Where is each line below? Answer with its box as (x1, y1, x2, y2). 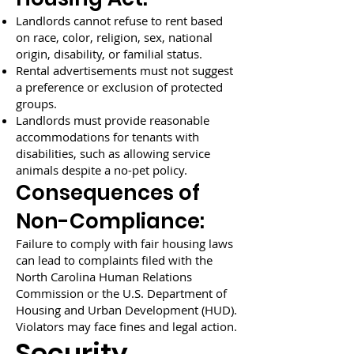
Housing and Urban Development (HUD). (16, 302, 237, 318)
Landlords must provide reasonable (16, 112, 209, 128)
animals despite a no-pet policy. (16, 162, 187, 178)
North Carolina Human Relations (16, 269, 192, 284)
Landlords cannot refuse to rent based (16, 13, 223, 28)
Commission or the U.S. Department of (16, 285, 227, 301)
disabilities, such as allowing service (16, 145, 210, 161)
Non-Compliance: (16, 207, 205, 235)
